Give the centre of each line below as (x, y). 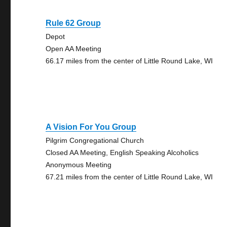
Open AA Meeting (74, 49)
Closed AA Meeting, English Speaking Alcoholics (122, 153)
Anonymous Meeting (79, 165)
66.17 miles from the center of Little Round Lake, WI (129, 61)
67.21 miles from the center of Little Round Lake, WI (129, 177)
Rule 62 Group (73, 23)
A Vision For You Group (91, 127)
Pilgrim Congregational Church (95, 140)
